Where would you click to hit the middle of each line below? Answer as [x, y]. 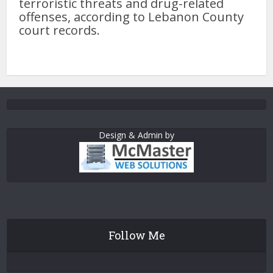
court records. [60, 30]
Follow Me [136, 236]
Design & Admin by [136, 135]
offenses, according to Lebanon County [132, 17]
